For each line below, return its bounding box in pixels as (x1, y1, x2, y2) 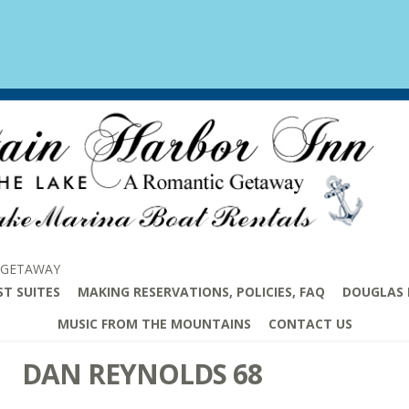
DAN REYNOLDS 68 (22, 354, 262, 393)
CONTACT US (267, 314, 352, 332)
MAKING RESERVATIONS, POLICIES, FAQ (78, 282, 325, 300)
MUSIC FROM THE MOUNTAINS (57, 314, 251, 332)
